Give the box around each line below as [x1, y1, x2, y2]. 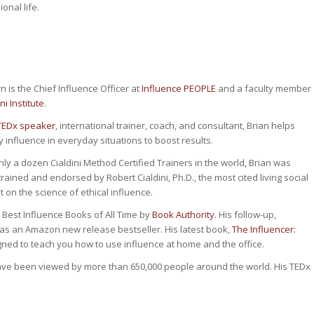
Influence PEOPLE [142, 81, 216, 95]
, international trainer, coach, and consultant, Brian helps [55, 118, 295, 132]
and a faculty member [216, 81, 311, 95]
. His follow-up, [214, 207, 276, 221]
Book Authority [152, 207, 214, 221]
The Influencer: [232, 222, 296, 235]
